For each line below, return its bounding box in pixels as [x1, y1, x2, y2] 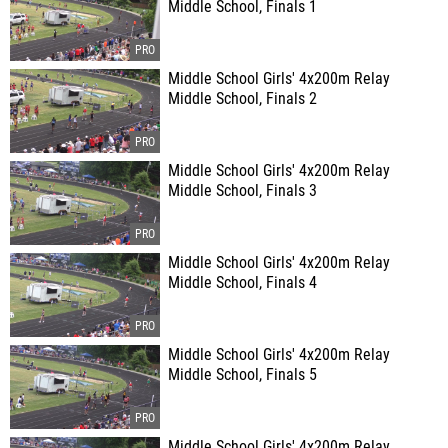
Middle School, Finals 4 [168, 274, 317, 292]
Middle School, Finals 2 [168, 90, 317, 108]
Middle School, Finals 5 [168, 366, 317, 384]
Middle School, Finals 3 [168, 182, 317, 200]
